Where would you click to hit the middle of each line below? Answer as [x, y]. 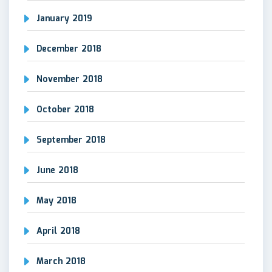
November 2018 [70, 79]
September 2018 [71, 140]
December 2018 [69, 49]
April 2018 [58, 231]
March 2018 [61, 261]
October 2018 [65, 110]
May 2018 [56, 201]
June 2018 [57, 170]
